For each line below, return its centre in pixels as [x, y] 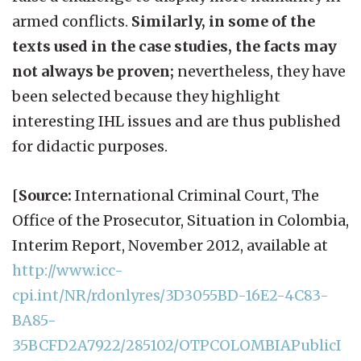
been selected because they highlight [146, 96]
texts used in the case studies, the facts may [174, 46]
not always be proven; [95, 71]
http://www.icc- [68, 270]
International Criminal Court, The [195, 195]
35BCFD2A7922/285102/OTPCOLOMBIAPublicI [177, 345]
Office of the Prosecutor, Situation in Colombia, [180, 220]
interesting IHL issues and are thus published [176, 121]
